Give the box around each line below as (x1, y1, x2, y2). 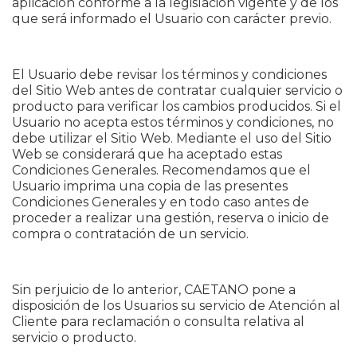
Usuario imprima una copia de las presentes (12, 178, 288, 194)
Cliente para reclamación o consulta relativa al (12, 314, 304, 329)
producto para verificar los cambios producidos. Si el (12, 99, 341, 114)
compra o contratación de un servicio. (12, 226, 249, 241)
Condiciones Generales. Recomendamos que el (12, 163, 311, 178)
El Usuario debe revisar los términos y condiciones (12, 67, 327, 82)
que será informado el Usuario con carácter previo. (12, 11, 331, 26)
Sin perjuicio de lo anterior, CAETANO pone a (12, 282, 296, 297)
